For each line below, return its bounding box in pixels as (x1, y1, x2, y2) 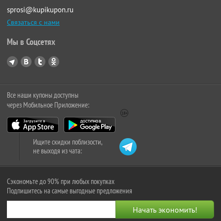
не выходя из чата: (33, 146, 82, 155)
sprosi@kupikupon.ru (7, 5, 74, 14)
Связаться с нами (7, 18, 60, 27)
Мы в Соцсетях (7, 36, 55, 47)
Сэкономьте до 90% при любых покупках (7, 177, 114, 186)
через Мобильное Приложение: (7, 100, 89, 110)
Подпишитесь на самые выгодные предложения (7, 186, 132, 195)
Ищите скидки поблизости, (33, 137, 103, 147)
